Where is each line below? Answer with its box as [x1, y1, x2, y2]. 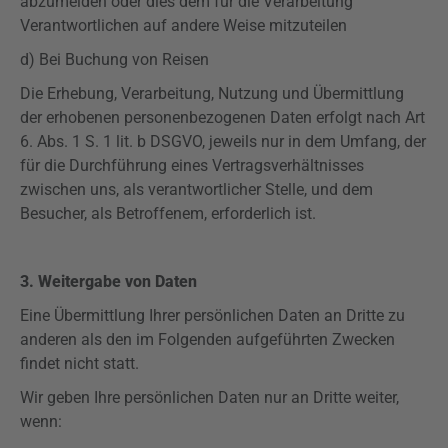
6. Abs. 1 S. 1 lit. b [20, 132, 150, 151]
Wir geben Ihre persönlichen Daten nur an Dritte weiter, [20, 388, 399, 407]
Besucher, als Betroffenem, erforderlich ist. [20, 204, 316, 223]
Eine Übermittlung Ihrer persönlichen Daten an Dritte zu [20, 306, 405, 325]
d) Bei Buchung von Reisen [20, 50, 209, 69]
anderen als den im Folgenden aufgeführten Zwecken [20, 330, 395, 349]
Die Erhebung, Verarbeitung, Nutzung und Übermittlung [20, 84, 404, 103]
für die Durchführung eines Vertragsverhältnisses [20, 156, 364, 175]
